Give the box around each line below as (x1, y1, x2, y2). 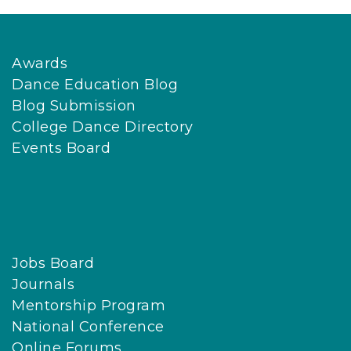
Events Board (12, 139, 110, 157)
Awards (12, 55, 67, 73)
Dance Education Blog (12, 76, 178, 94)
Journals (12, 276, 74, 294)
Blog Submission (12, 97, 136, 115)
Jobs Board (12, 255, 94, 273)
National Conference (12, 318, 165, 336)
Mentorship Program (12, 297, 165, 315)
